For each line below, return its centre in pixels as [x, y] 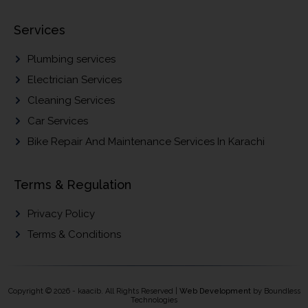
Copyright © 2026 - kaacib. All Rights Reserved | [93, 291]
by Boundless [275, 291]
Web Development [215, 291]
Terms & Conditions [74, 235]
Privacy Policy [61, 214]
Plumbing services [71, 59]
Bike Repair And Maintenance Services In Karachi [146, 142]
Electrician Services [75, 80]
